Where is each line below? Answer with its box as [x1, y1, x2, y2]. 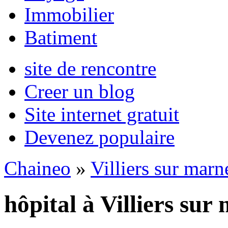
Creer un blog [24, 80, 135, 102]
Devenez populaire [24, 126, 175, 148]
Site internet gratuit [24, 103, 179, 125]
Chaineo [4, 157, 71, 179]
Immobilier [24, 4, 114, 25]
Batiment [24, 26, 97, 48]
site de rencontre [24, 58, 156, 79]
